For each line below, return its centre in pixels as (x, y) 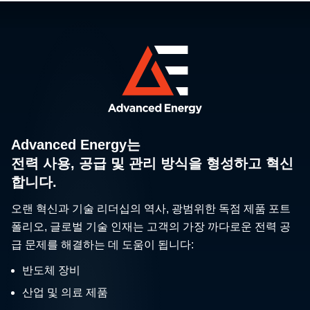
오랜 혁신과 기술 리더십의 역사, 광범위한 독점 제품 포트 (151, 208)
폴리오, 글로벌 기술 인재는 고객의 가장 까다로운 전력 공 (151, 226)
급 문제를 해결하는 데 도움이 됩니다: (102, 244)
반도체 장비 (51, 270)
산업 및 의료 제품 (65, 292)
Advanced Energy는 (76, 144)
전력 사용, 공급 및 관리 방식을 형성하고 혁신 (152, 163)
